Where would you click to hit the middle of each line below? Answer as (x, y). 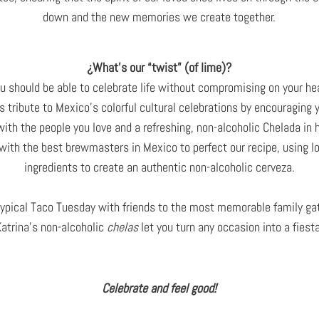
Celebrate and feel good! (159, 288)
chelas (123, 227)
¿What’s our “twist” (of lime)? (159, 68)
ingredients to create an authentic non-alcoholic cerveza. (159, 167)
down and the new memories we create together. (159, 17)
